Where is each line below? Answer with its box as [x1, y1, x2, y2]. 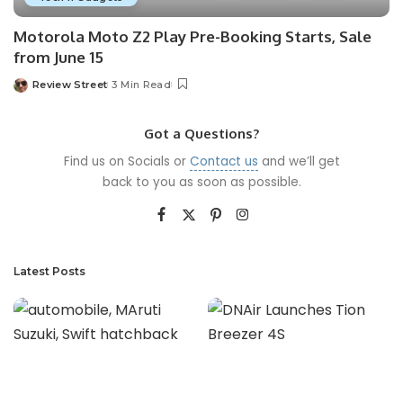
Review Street [32, 78, 108, 92]
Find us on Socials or [63, 153, 190, 171]
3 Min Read [112, 78, 171, 92]
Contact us [189, 153, 258, 171]
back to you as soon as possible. [102, 174, 301, 192]
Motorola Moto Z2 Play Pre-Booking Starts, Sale [13, 27, 372, 47]
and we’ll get [257, 153, 340, 171]
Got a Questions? [144, 125, 259, 143]
